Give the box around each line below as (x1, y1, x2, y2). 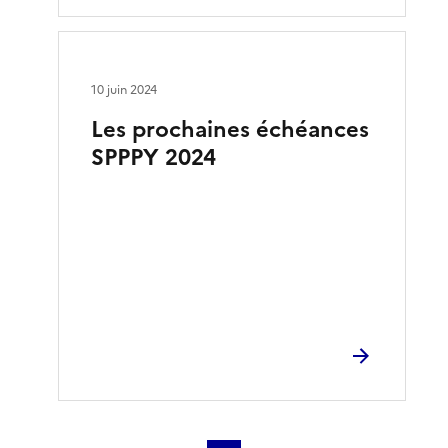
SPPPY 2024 (91, 140, 217, 174)
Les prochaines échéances (91, 112, 370, 146)
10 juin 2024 (91, 80, 158, 99)
